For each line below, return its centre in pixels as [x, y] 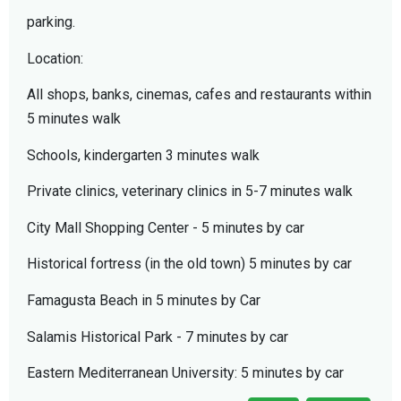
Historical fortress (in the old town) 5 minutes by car [189, 264]
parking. [51, 21]
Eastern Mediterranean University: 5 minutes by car [185, 373]
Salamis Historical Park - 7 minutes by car [158, 337]
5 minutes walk [74, 119]
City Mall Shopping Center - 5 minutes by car [166, 227]
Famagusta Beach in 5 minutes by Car [144, 301]
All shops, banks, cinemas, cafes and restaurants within [199, 95]
